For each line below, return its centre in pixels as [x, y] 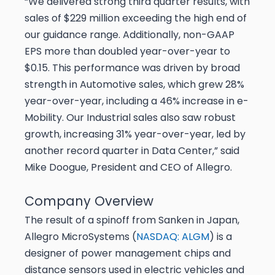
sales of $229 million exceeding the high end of [136, 18]
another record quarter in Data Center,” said [132, 151]
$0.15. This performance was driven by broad [132, 68]
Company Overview [89, 201]
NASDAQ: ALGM [173, 237]
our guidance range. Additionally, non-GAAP [130, 35]
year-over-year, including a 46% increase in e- [137, 101]
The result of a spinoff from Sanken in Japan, [132, 220]
